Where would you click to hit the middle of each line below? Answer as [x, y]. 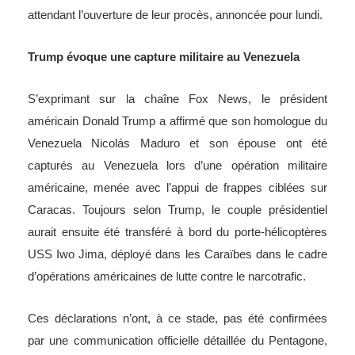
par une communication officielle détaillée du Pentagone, [177, 341]
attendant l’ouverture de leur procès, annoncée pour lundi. [175, 15]
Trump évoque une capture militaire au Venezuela [164, 57]
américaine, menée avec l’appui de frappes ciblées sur [177, 188]
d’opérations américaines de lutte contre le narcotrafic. [167, 277]
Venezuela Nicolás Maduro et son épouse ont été [177, 143]
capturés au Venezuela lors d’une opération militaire [177, 166]
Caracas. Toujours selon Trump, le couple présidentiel [177, 210]
